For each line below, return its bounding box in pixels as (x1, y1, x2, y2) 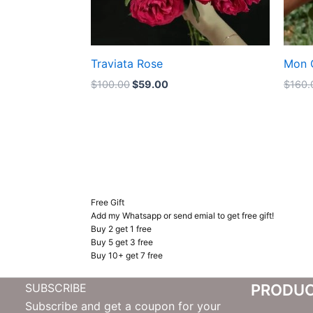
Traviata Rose (91, 56, 163, 71)
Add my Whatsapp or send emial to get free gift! (91, 210, 275, 221)
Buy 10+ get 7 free (91, 250, 163, 261)
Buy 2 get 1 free (91, 224, 152, 235)
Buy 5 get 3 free (91, 237, 154, 248)
